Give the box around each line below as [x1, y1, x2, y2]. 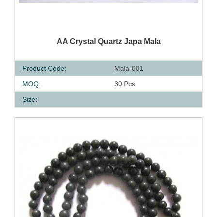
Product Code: [22, 64, 66, 72]
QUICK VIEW [48, 35, 87, 43]
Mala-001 [114, 64, 143, 72]
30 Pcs [114, 80, 135, 88]
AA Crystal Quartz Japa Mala [56, 37, 161, 46]
